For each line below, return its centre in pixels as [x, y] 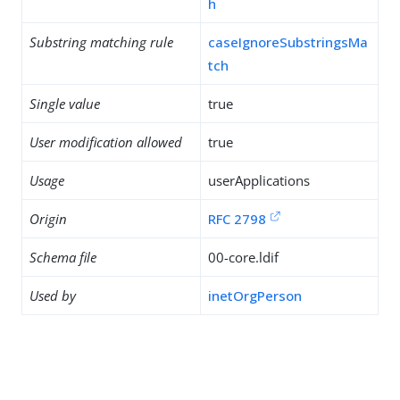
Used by [53, 296]
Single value [65, 104]
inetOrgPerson [255, 296]
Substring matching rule [101, 42]
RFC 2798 [237, 219]
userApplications [259, 180]
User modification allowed [106, 142]
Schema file [63, 257]
